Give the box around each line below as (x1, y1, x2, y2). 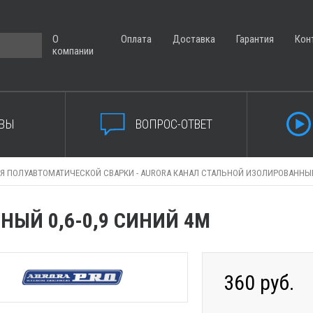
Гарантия (236, 33, 275, 45)
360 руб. (224, 270, 294, 295)
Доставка (173, 33, 216, 45)
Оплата (121, 33, 152, 45)
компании (52, 45, 94, 58)
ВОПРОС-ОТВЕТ (135, 116, 212, 131)
